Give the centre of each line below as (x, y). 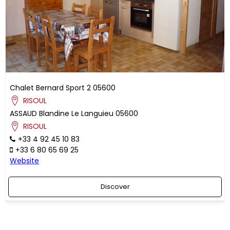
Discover (115, 187)
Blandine (54, 114)
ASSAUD (24, 114)
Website (25, 161)
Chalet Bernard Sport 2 (51, 88)
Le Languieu (93, 114)
